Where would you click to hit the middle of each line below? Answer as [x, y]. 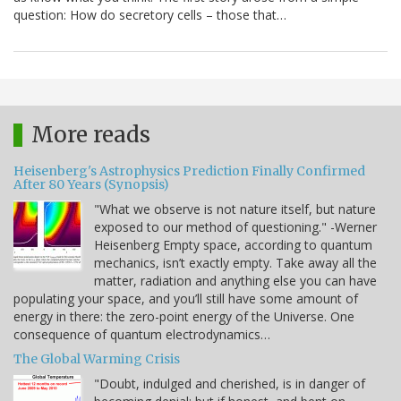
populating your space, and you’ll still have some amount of [186, 299]
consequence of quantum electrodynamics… [142, 335]
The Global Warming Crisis [97, 359]
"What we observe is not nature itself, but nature [235, 209]
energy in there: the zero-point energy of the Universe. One [184, 317]
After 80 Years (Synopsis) [91, 185]
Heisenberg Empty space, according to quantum [233, 245]
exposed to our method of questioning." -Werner [235, 227]
